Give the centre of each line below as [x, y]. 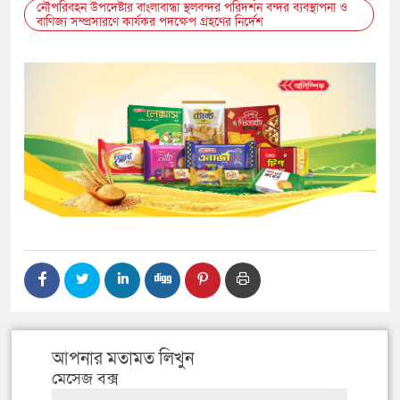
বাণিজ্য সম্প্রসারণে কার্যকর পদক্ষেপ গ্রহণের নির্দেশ [150, 22]
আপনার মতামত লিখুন [123, 359]
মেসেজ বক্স [85, 379]
